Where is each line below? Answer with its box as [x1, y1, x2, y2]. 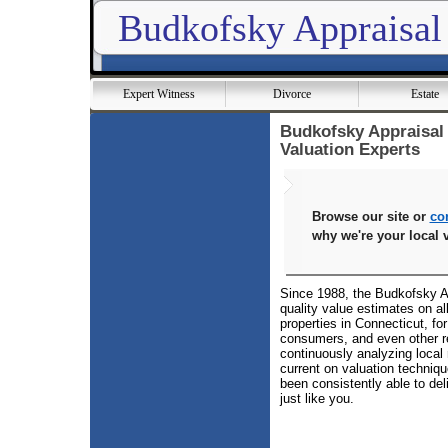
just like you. [280, 391, 354, 406]
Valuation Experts [280, 140, 420, 159]
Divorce [273, 87, 312, 101]
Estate [410, 87, 439, 101]
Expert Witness [122, 87, 195, 101]
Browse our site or [311, 209, 430, 224]
